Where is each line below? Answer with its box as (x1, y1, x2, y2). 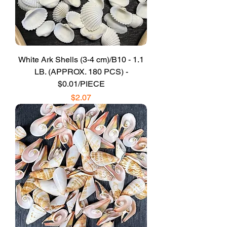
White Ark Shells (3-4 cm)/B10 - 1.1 (18, 54, 144, 64)
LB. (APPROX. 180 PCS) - (34, 66, 128, 77)
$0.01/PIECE (57, 79, 105, 89)
